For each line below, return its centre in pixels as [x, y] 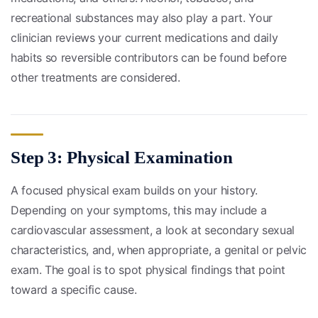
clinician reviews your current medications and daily [144, 37]
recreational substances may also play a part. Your [142, 17]
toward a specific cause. [74, 290]
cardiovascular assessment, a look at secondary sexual [153, 230]
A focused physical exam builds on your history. [134, 191]
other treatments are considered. [95, 77]
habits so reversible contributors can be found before [149, 57]
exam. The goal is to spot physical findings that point [148, 270]
